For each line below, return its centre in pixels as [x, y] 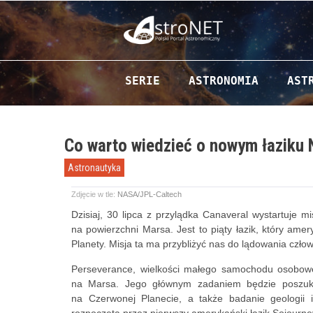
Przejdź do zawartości [162, 64]
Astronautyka [94, 168]
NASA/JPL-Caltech [150, 194]
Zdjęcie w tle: [94, 194]
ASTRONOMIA [223, 81]
